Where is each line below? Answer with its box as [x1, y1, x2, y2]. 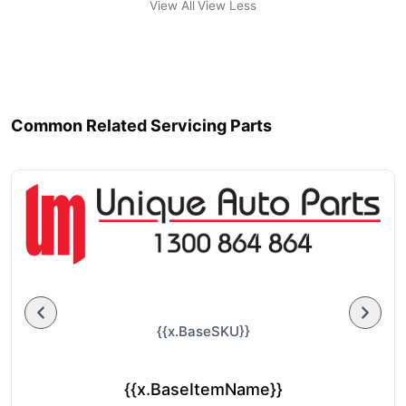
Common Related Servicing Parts [11, 115, 272, 135]
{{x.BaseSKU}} [156, 322, 250, 340]
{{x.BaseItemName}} [123, 379, 283, 399]
